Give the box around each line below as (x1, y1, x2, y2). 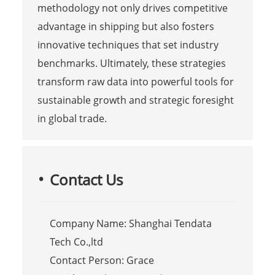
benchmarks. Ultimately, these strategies (37, 56, 226, 70)
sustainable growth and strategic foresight (37, 93, 234, 107)
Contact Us (49, 169, 123, 190)
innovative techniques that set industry (37, 37, 219, 52)
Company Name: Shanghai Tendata (49, 216, 212, 230)
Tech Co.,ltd (49, 234, 103, 249)
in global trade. (37, 111, 107, 125)
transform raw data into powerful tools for (37, 74, 234, 88)
